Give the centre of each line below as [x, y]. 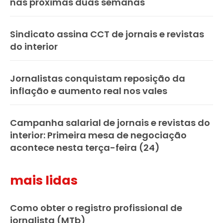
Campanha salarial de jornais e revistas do [110, 123]
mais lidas [44, 181]
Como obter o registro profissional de [96, 208]
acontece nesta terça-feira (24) [85, 148]
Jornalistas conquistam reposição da [98, 79]
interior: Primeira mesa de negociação [98, 135]
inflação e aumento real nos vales [89, 91]
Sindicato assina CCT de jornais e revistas [107, 34]
